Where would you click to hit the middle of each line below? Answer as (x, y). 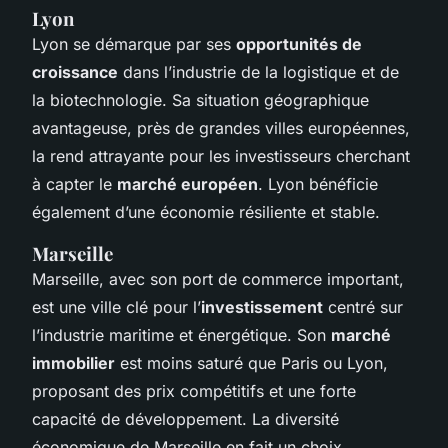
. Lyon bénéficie (318, 183)
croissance (75, 71)
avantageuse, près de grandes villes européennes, (221, 127)
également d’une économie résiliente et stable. (206, 211)
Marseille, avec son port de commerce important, (218, 278)
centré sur (363, 306)
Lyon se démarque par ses (134, 43)
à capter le (74, 183)
